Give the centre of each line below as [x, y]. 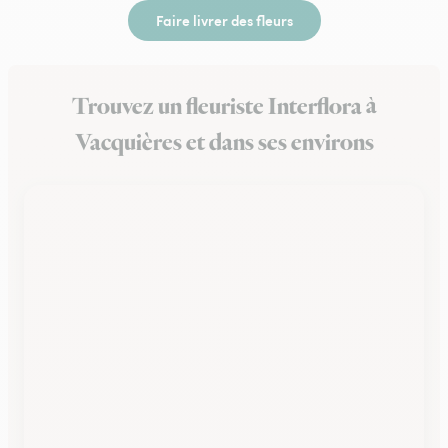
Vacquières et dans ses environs [224, 143]
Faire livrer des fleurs [224, 20]
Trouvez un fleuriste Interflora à [224, 107]
